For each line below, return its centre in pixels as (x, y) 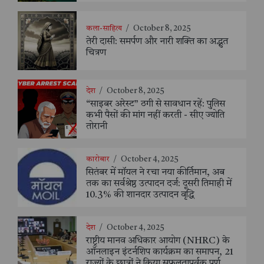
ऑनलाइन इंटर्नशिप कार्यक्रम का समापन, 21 (160, 253)
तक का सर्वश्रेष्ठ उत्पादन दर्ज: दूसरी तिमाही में (159, 184)
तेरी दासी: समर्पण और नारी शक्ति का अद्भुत (157, 42)
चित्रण (96, 53)
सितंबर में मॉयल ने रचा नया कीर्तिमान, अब (155, 173)
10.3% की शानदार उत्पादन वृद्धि (140, 195)
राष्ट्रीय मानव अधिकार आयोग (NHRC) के (158, 241)
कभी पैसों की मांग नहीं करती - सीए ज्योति (155, 116)
